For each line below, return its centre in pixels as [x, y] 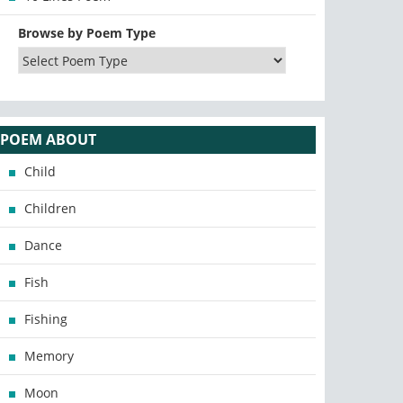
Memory [49, 356]
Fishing [46, 319]
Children [51, 208]
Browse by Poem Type [87, 33]
